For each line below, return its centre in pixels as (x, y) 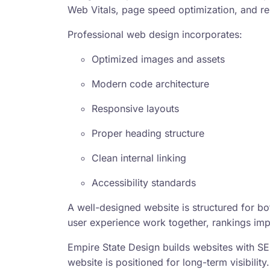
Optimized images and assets (158, 59)
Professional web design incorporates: (155, 35)
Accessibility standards (144, 183)
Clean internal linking (139, 158)
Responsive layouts (135, 109)
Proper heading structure (148, 133)
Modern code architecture (150, 84)
